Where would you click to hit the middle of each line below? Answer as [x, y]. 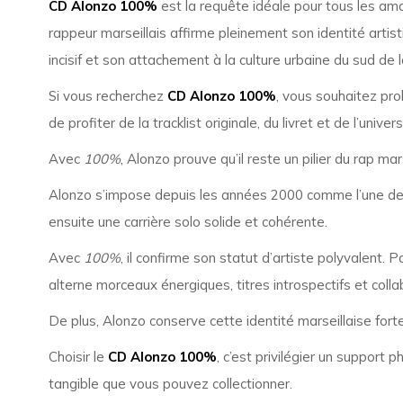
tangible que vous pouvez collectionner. [170, 384]
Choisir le [78, 357]
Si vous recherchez [107, 96]
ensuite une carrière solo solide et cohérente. [188, 222]
